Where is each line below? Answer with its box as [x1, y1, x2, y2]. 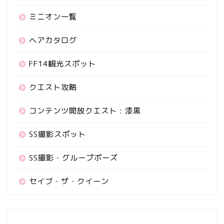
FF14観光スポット [29, 58, 96, 69]
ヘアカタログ [29, 35, 77, 46]
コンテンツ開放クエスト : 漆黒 [29, 105, 141, 116]
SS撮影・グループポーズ [29, 152, 118, 163]
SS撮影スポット [29, 129, 86, 140]
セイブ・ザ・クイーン [29, 176, 109, 187]
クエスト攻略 [29, 82, 77, 93]
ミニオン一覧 [29, 11, 77, 22]
